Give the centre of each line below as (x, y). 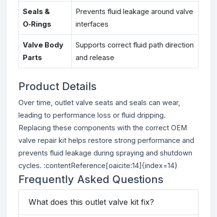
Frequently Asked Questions (91, 179)
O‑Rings (37, 24)
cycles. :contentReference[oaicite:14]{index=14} (98, 165)
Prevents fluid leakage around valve (134, 11)
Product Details (57, 86)
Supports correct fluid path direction (135, 45)
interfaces (92, 24)
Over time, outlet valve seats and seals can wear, (99, 102)
